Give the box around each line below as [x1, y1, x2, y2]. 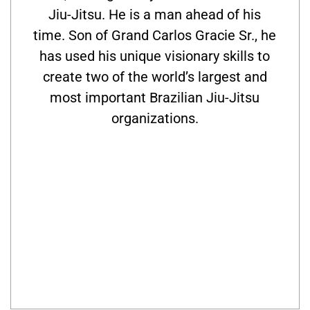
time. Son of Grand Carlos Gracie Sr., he [33, 27, 277, 44]
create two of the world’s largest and [42, 69, 267, 86]
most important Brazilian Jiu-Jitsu [50, 89, 260, 107]
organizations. [111, 110, 199, 127]
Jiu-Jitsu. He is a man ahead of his [48, 6, 262, 24]
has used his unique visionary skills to [39, 48, 271, 65]
